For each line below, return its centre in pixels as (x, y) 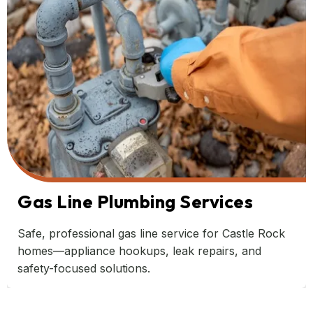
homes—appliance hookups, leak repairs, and (139, 251)
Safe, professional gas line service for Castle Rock (151, 234)
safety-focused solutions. (84, 269)
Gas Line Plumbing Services (136, 202)
